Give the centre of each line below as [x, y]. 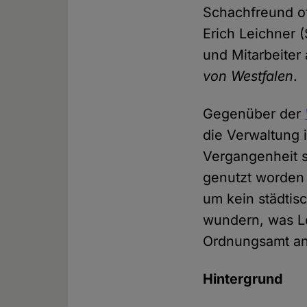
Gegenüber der [254, 114]
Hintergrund [243, 279]
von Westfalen [248, 76]
